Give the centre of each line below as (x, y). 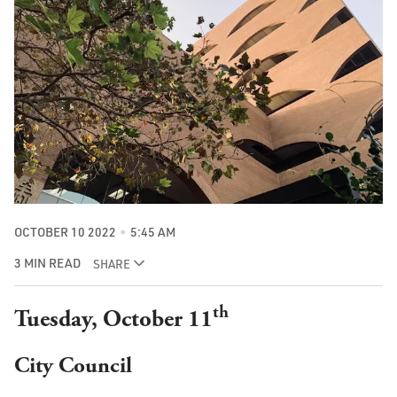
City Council (73, 366)
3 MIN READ (47, 263)
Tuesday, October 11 (113, 320)
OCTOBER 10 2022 (65, 231)
